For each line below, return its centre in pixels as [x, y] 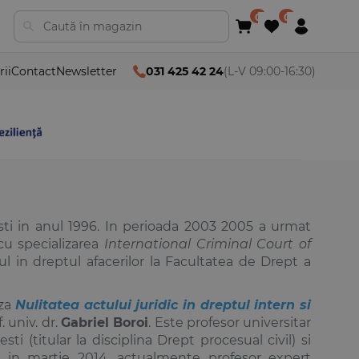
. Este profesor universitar [230, 322]
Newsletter [87, 71]
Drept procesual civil [225, 340]
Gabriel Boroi [105, 322]
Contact [34, 71]
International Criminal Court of [208, 244]
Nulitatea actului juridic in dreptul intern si [163, 305]
